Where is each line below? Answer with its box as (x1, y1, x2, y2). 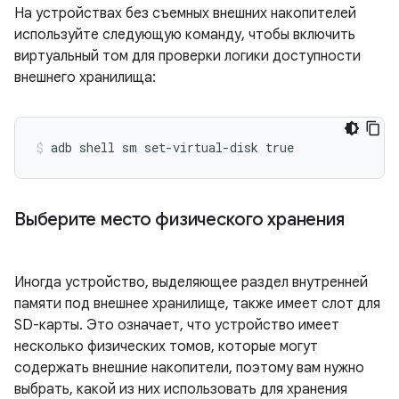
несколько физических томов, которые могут (14, 338, 318, 355)
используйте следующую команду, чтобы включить (14, 26, 355, 44)
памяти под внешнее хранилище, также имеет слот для (14, 295, 380, 313)
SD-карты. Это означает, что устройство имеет (14, 316, 339, 334)
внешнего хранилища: (14, 69, 156, 86)
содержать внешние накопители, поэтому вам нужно (14, 359, 364, 377)
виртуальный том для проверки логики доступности (14, 47, 361, 65)
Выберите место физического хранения (14, 208, 345, 231)
